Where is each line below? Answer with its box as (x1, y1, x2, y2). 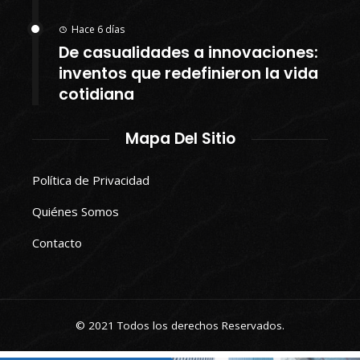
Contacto (32, 235, 82, 252)
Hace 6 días (72, 22, 125, 37)
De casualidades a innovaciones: (59, 42, 318, 64)
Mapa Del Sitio (125, 128, 235, 150)
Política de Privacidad (32, 172, 149, 189)
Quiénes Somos (32, 203, 119, 220)
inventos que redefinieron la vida (59, 63, 318, 85)
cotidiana (59, 84, 134, 106)
